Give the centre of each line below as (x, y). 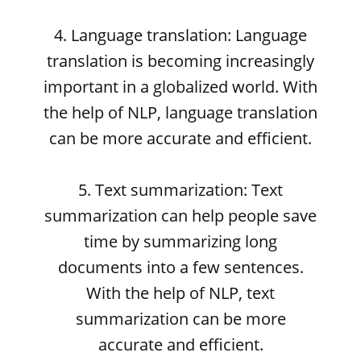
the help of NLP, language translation (180, 112)
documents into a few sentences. (180, 267)
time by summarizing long (180, 241)
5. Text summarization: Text (180, 190)
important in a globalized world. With (180, 87)
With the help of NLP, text (180, 293)
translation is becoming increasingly (180, 61)
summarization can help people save (180, 216)
